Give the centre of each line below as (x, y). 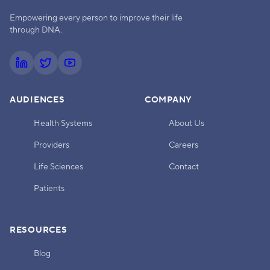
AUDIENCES (37, 100)
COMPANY (168, 100)
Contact (184, 167)
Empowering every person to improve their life (96, 18)
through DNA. (36, 30)
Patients (49, 189)
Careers (184, 145)
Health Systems (63, 124)
